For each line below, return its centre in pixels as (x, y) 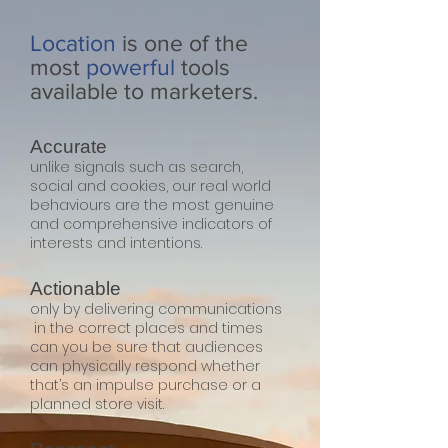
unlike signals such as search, (136, 167)
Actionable (75, 288)
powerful (130, 67)
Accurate (68, 146)
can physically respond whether (145, 366)
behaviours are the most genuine (152, 205)
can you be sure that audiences (146, 347)
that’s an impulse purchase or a (145, 385)
